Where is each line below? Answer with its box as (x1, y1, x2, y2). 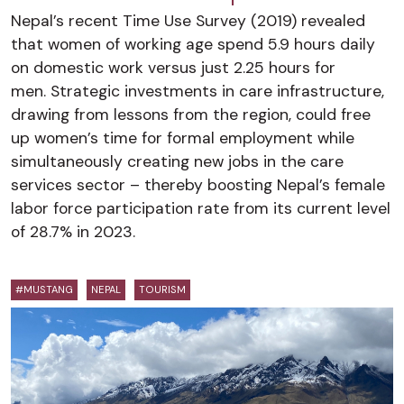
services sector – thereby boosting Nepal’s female (11, 174, 385, 195)
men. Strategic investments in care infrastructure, (11, 80, 384, 101)
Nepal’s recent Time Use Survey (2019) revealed (11, 10, 365, 31)
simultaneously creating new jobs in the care (11, 151, 344, 171)
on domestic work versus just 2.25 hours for (11, 57, 335, 78)
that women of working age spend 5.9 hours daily (11, 33, 375, 54)
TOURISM (139, 282, 186, 296)
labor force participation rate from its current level (11, 197, 390, 218)
